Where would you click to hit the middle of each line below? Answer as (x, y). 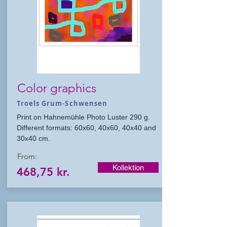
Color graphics (57, 88)
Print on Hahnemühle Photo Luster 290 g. (83, 117)
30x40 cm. (33, 138)
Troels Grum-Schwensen (62, 103)
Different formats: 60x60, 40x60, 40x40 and (86, 128)
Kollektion (128, 167)
